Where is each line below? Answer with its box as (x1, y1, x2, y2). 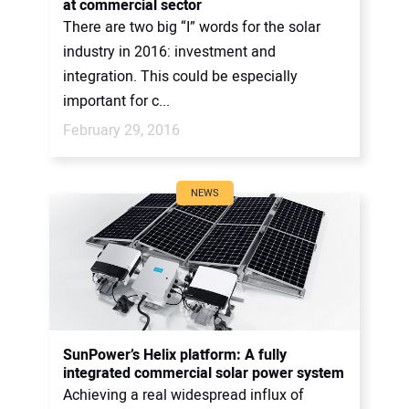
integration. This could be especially (63, 65, 298, 88)
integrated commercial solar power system (63, 362, 344, 384)
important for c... (63, 89, 170, 112)
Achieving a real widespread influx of (63, 383, 304, 406)
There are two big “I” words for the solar (63, 16, 320, 38)
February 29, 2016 (63, 119, 180, 142)
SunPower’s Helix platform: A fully (63, 343, 287, 366)
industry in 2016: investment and (63, 40, 276, 63)
